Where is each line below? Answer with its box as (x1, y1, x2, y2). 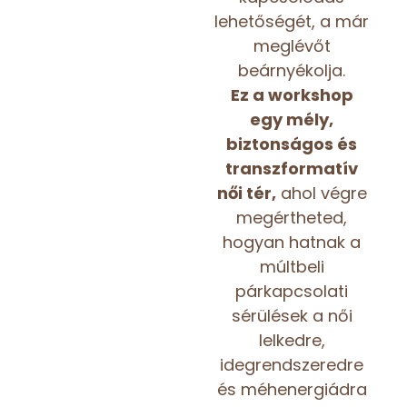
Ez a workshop (230, 83, 353, 106)
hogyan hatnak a (223, 230, 361, 253)
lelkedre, (258, 328, 325, 352)
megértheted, (236, 205, 347, 229)
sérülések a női (231, 303, 352, 327)
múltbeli (259, 254, 324, 278)
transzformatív (225, 156, 358, 180)
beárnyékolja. (238, 58, 345, 82)
